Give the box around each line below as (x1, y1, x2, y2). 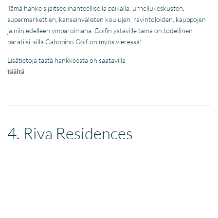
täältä (7, 67, 25, 75)
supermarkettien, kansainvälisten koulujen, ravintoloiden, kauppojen (7, 15, 206, 23)
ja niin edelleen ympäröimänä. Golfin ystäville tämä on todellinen (7, 26, 193, 35)
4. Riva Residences (7, 123, 133, 143)
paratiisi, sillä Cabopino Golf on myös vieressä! (7, 37, 143, 46)
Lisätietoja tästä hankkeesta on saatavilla (7, 55, 126, 64)
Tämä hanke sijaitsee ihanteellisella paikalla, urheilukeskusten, (7, 3, 185, 12)
